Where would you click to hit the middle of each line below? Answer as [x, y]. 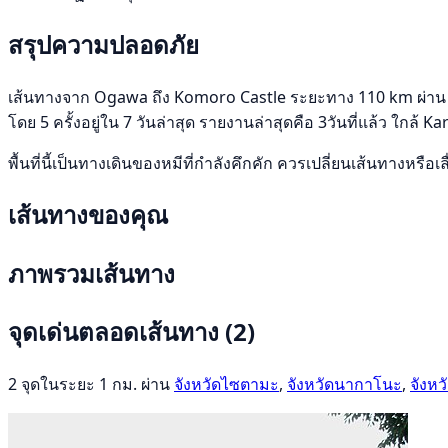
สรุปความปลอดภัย [103, 44]
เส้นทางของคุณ [88, 214]
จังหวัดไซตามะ [226, 384]
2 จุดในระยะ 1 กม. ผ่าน [91, 384]
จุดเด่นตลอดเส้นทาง [116, 332]
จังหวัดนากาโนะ [344, 384]
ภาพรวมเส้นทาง [91, 273]
